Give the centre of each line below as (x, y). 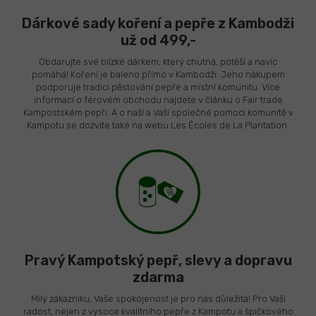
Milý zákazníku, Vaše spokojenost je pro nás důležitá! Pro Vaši (158, 299)
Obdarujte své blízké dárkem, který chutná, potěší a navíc (158, 62)
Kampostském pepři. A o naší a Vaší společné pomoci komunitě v (158, 113)
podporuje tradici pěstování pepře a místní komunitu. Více (158, 87)
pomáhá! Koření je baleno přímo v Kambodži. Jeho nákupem (158, 75)
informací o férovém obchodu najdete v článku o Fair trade (158, 100)
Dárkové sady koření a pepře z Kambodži (158, 24)
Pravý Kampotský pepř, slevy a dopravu (158, 261)
